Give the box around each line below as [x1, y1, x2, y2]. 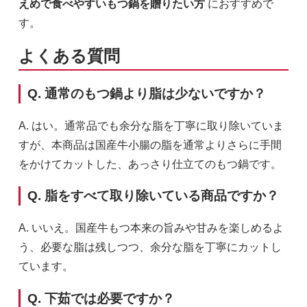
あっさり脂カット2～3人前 [47, 285, 164, 297]
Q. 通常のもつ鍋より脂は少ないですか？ [27, 86, 266, 101]
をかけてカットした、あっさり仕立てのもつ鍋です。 [18, 158, 282, 170]
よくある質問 [18, 46, 120, 65]
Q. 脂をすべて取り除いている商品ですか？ [27, 188, 279, 204]
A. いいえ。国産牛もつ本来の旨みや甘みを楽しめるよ [18, 221, 284, 234]
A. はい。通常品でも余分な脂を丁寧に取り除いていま [18, 119, 284, 132]
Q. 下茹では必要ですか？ [27, 291, 175, 306]
